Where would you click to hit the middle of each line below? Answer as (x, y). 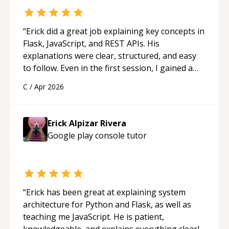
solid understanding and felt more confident (107, 80)
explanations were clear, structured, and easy (110, 55)
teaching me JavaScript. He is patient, (94, 216)
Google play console (86, 135)
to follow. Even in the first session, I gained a (108, 68)
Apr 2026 (49, 86)
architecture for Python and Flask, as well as (107, 204)
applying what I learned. (69, 92)
